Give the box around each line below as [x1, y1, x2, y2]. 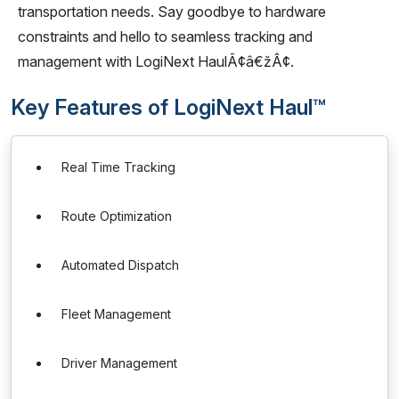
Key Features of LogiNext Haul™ [11, 94, 326, 120]
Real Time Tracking [61, 159, 175, 175]
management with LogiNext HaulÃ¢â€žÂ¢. [18, 53, 294, 70]
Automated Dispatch [61, 257, 179, 273]
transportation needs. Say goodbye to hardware [18, 3, 326, 20]
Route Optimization [61, 208, 172, 224]
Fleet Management [61, 306, 171, 322]
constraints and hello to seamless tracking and [18, 28, 313, 45]
